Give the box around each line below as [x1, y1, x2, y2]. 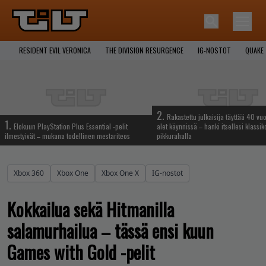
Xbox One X [102, 167, 139, 178]
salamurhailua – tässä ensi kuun [7, 217, 214, 244]
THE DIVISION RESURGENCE [105, 45, 183, 55]
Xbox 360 [14, 167, 44, 178]
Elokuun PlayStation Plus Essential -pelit [14, 121, 128, 131]
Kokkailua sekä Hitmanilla [7, 195, 174, 223]
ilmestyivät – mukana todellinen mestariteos [5, 130, 130, 141]
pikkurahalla [157, 130, 192, 141]
